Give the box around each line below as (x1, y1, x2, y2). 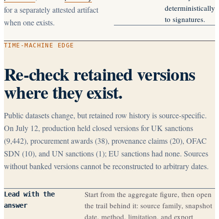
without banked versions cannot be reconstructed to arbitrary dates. (4, 160, 209, 171)
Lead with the (4, 190, 55, 198)
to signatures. (165, 14, 205, 24)
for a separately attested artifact (4, 4, 98, 15)
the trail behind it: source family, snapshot (85, 200, 213, 210)
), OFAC (180, 135, 207, 146)
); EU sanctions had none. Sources (102, 148, 208, 158)
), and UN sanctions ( (32, 148, 98, 158)
